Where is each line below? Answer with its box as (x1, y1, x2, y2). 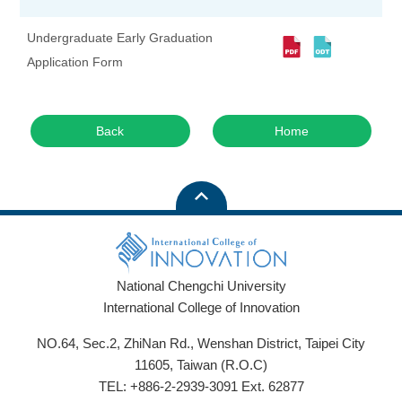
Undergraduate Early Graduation (27, 31, 214, 45)
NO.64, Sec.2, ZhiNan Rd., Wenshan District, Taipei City (37, 336, 365, 351)
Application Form (27, 55, 124, 69)
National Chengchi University (116, 278, 286, 293)
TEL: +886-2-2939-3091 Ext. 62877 (98, 379, 304, 394)
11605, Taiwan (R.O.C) (135, 357, 267, 372)
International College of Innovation (102, 300, 300, 315)
